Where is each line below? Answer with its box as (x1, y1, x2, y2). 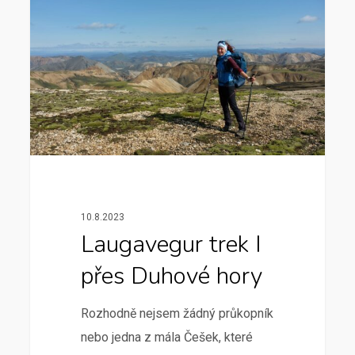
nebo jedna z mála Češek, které (80, 329, 253, 345)
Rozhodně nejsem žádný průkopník (80, 305, 273, 321)
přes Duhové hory (80, 259, 262, 292)
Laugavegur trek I (80, 227, 261, 261)
